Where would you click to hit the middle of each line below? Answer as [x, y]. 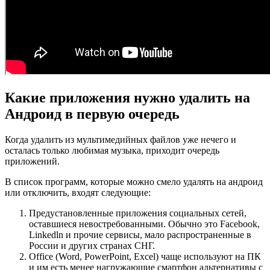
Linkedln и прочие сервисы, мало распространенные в [140, 234]
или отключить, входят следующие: [78, 192]
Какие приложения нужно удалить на [127, 98]
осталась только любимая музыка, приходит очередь [112, 150]
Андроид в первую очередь [92, 114]
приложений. [32, 161]
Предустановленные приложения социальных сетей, [138, 213]
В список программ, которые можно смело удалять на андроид [134, 181]
